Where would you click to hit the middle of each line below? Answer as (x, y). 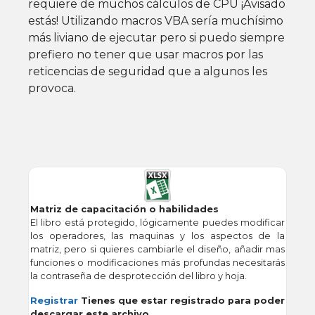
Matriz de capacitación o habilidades (124, 210)
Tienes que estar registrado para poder (181, 301)
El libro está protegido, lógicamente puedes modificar (157, 223)
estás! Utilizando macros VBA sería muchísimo (156, 21)
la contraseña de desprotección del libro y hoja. (138, 276)
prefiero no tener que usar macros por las (146, 55)
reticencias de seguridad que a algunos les (148, 72)
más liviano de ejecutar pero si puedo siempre (156, 38)
